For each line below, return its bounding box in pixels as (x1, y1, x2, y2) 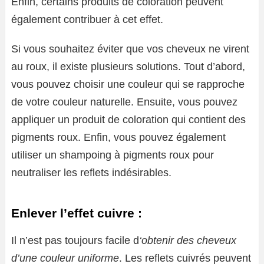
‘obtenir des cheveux (139, 235, 236, 247)
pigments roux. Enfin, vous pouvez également (11, 131, 226, 144)
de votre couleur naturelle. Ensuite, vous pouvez (11, 96, 237, 108)
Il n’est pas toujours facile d (11, 235, 139, 247)
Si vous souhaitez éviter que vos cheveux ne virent (11, 43, 249, 55)
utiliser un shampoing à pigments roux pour (11, 149, 214, 161)
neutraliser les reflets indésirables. (11, 167, 171, 179)
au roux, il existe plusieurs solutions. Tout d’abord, (11, 61, 245, 73)
